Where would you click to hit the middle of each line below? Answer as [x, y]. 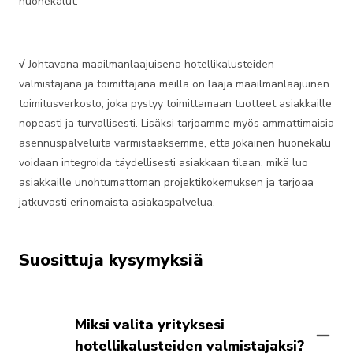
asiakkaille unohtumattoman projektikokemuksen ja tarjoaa [166, 182]
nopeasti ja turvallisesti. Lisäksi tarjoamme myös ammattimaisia [176, 123]
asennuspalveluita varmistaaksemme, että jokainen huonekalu [175, 143]
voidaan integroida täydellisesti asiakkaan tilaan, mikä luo [163, 163]
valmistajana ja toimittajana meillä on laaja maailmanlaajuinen [174, 84]
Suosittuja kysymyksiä [111, 260]
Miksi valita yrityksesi [149, 325]
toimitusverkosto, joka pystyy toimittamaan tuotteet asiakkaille [175, 104]
